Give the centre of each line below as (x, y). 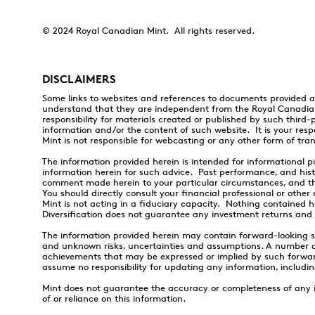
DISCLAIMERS (79, 79)
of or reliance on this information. (114, 298)
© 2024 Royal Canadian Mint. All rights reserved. (148, 30)
